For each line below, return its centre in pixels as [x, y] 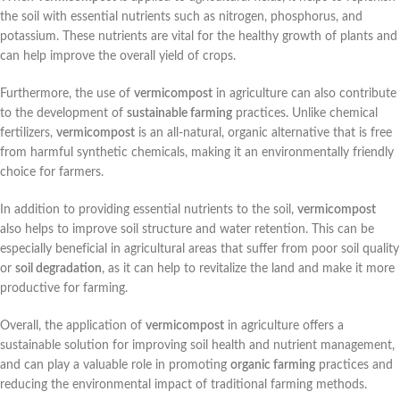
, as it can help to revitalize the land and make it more [248, 269]
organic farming [273, 366]
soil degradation [58, 269]
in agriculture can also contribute [304, 94]
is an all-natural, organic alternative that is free [263, 133]
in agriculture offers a [284, 326]
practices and [354, 366]
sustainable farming [179, 114]
